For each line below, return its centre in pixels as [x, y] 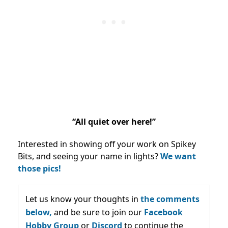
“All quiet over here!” [114, 122]
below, [39, 212]
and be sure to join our [98, 212]
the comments [170, 199]
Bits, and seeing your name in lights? [89, 156]
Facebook [163, 212]
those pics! [39, 169]
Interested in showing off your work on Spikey [107, 144]
